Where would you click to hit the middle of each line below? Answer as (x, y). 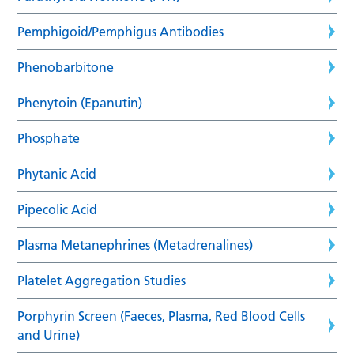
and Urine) (49, 335)
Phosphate (49, 138)
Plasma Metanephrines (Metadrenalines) (136, 245)
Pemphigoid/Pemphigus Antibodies (121, 31)
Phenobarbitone (66, 67)
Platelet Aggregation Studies (102, 280)
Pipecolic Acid (58, 209)
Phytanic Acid (57, 173)
